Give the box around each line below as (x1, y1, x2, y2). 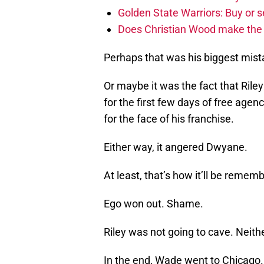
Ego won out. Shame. (104, 197, 203, 210)
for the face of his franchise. (104, 113, 234, 126)
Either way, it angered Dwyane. (104, 141, 247, 154)
